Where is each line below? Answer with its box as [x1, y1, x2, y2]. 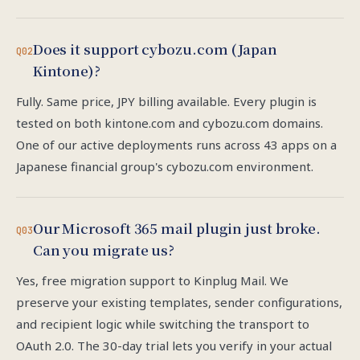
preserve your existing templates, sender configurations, [16, 294, 342, 310]
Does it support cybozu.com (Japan [32, 39, 277, 59]
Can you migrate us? [32, 239, 175, 260]
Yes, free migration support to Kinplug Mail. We [16, 272, 288, 288]
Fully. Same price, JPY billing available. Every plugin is [16, 93, 317, 109]
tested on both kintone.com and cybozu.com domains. [16, 115, 323, 131]
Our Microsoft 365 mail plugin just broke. [32, 218, 321, 238]
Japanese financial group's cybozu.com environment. [16, 158, 313, 174]
